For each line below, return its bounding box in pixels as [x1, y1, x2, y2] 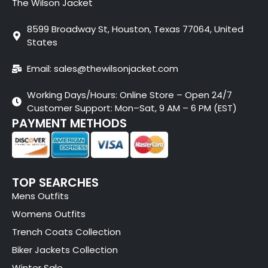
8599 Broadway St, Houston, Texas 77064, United [27, 23, 243, 36]
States [27, 36, 57, 49]
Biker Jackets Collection [12, 243, 118, 256]
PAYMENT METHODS [12, 115, 127, 132]
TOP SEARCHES [12, 173, 99, 191]
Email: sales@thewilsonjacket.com [27, 62, 178, 75]
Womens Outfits [12, 207, 86, 220]
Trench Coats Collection [12, 225, 121, 238]
